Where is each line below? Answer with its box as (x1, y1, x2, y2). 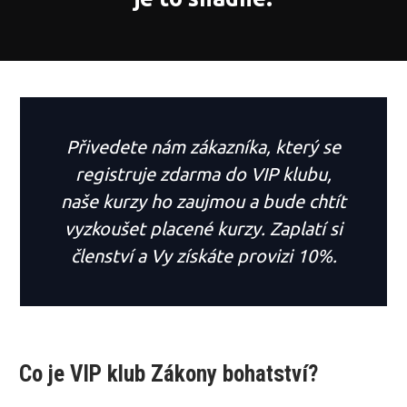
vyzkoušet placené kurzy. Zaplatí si (65, 217, 342, 239)
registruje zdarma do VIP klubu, (75, 163, 332, 184)
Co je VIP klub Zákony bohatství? (19, 360, 319, 387)
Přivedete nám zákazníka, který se (66, 135, 341, 157)
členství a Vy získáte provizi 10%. (70, 244, 337, 266)
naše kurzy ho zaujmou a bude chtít (61, 190, 346, 212)
